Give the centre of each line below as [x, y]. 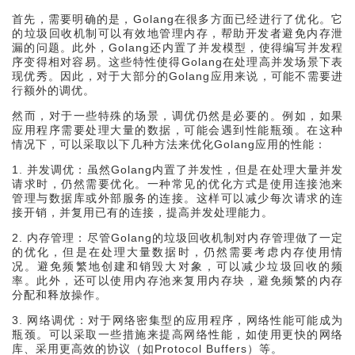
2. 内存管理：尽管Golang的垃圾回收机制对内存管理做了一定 [177, 238]
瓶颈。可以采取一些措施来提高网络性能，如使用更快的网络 [177, 335]
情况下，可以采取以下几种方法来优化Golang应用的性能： [169, 145]
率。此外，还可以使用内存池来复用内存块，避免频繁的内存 [177, 281]
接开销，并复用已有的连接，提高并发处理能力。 [143, 213]
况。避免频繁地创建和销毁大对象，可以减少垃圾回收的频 [177, 267]
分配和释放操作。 [59, 295]
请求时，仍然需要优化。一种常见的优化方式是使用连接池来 [177, 184]
